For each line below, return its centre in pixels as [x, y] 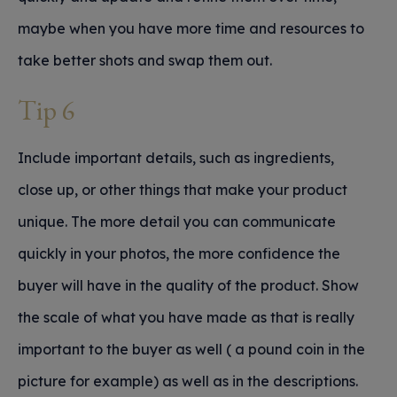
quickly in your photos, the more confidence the [179, 253]
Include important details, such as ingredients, [176, 158]
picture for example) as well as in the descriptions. [188, 381]
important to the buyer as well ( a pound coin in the [191, 349]
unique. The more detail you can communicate [177, 222]
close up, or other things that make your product [183, 190]
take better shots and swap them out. [145, 60]
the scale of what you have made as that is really [186, 317]
